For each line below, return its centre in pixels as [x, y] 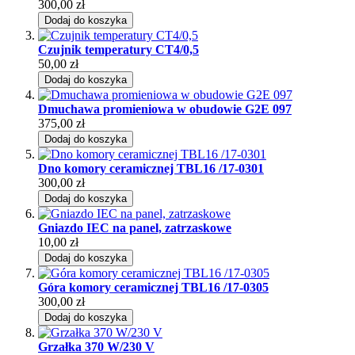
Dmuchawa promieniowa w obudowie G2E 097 [165, 109]
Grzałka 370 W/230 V [96, 346]
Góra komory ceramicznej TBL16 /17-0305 [153, 287]
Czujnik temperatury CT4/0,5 [118, 49]
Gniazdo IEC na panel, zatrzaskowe [135, 227]
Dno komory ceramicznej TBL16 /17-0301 [151, 168]
